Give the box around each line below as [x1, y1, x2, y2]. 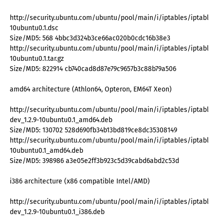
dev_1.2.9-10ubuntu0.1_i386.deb [10, 208, 105, 217]
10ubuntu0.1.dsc [10, 24, 58, 33]
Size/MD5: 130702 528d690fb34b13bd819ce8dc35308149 [10, 126, 177, 135]
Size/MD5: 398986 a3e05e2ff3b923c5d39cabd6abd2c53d [10, 157, 179, 165]
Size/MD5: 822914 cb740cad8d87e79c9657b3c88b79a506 [10, 65, 176, 73]
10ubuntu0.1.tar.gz [10, 54, 64, 63]
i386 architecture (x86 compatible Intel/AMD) [10, 177, 150, 186]
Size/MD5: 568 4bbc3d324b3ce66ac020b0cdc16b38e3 [10, 34, 170, 43]
